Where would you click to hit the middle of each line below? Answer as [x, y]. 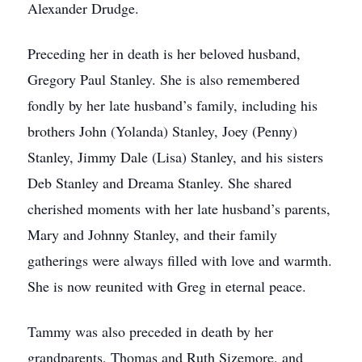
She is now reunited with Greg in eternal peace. [167, 286]
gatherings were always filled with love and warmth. [180, 260]
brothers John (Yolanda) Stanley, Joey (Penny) [162, 131]
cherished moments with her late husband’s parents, [179, 208]
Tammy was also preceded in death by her [150, 331]
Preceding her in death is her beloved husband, [164, 53]
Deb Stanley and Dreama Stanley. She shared [160, 183]
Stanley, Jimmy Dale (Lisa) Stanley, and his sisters [175, 157]
